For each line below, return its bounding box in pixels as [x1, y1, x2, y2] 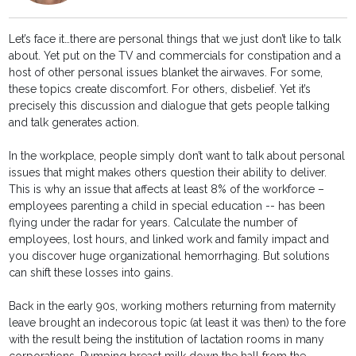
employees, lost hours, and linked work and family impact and [9, 233, 330, 246]
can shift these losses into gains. [9, 266, 174, 280]
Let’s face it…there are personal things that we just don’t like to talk [9, 33, 342, 46]
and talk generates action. [9, 116, 140, 130]
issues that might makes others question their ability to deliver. [9, 166, 327, 180]
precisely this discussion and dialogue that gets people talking [9, 99, 331, 113]
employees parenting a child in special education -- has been [9, 199, 326, 213]
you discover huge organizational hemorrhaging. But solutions [9, 250, 331, 263]
